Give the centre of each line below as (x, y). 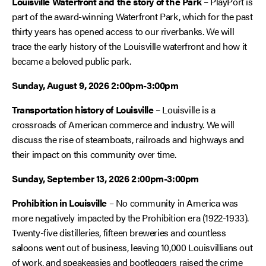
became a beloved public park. (72, 61)
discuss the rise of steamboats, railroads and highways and (128, 139)
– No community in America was (172, 203)
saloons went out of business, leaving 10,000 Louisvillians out (132, 247)
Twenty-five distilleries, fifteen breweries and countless (119, 232)
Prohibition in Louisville (59, 203)
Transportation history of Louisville (83, 110)
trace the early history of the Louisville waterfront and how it (129, 46)
